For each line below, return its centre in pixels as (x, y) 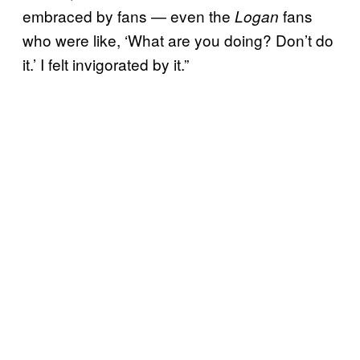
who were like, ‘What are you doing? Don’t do (178, 39)
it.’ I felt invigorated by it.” (106, 63)
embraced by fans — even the (129, 15)
